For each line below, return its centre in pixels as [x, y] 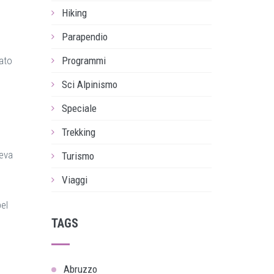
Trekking [78, 132]
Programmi [83, 61]
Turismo [78, 156]
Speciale [79, 108]
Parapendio [84, 37]
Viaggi [74, 180]
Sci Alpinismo [89, 84]
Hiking [74, 13]
